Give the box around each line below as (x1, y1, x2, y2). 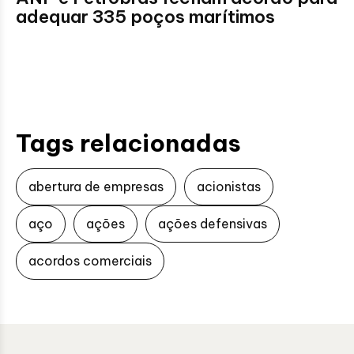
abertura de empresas (28, 179, 164, 194)
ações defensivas (158, 216, 267, 232)
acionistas (197, 179, 261, 194)
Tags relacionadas (16, 128, 241, 158)
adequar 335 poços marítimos (16, 6, 275, 28)
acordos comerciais (28, 253, 152, 269)
